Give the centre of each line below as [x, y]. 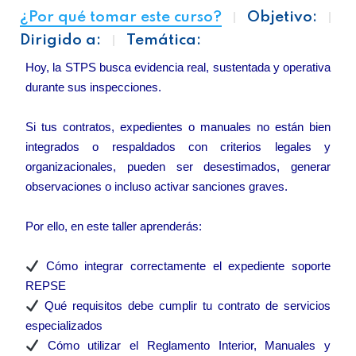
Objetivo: [282, 17]
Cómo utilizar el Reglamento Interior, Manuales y [185, 345]
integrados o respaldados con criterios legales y [178, 147]
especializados [64, 325]
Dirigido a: [60, 40]
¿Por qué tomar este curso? [121, 17]
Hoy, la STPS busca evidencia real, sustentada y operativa [178, 67]
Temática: [164, 40]
